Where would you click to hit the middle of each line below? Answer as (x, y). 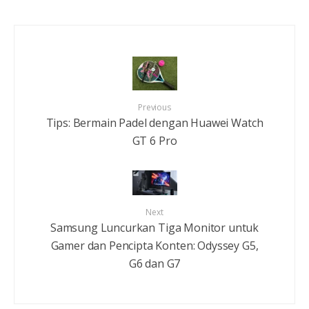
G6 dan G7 (154, 264)
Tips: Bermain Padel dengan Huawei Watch (154, 122)
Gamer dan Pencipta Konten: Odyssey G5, (154, 246)
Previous (154, 107)
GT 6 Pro (154, 140)
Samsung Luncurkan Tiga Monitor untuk (154, 228)
